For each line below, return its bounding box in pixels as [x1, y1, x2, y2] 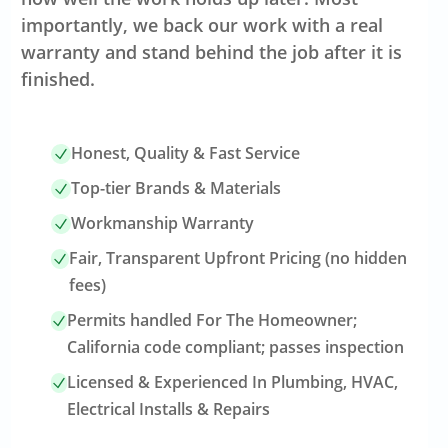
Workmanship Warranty [71, 212, 255, 234]
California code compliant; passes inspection [67, 336, 405, 358]
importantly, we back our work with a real [21, 13, 384, 37]
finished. [21, 67, 96, 91]
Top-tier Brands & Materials [71, 177, 282, 199]
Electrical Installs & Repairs [67, 398, 271, 420]
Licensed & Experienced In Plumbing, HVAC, [67, 371, 399, 393]
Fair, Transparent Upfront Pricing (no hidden [69, 247, 408, 269]
